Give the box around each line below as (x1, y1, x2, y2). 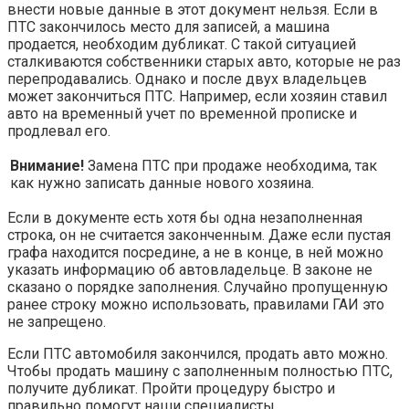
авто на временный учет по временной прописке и (7, 104, 357, 122)
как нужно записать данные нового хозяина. (10, 173, 314, 192)
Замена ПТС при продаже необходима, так (84, 156, 377, 174)
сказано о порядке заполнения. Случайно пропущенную (7, 278, 388, 296)
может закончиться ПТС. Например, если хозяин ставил (7, 87, 387, 105)
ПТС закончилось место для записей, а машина (7, 17, 330, 36)
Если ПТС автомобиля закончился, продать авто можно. (7, 344, 388, 362)
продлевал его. (7, 121, 110, 140)
